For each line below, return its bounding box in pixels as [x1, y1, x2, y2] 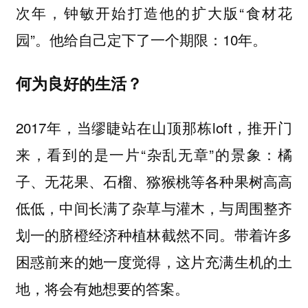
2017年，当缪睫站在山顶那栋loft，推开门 [15, 117, 293, 138]
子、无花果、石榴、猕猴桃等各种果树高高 [15, 170, 293, 192]
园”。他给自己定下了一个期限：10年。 [15, 28, 267, 49]
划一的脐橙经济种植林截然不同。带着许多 [15, 224, 293, 245]
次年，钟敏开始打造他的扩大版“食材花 [15, 1, 293, 23]
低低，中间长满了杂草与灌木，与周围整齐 [15, 197, 293, 219]
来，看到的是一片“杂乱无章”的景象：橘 [15, 144, 293, 165]
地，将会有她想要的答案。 [15, 278, 189, 299]
